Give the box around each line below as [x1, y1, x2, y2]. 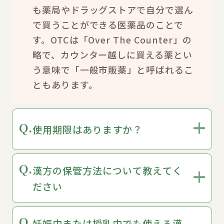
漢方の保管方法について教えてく [32, 163, 182, 178]
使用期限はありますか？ [32, 122, 142, 136]
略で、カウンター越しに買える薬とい [32, 48, 192, 61]
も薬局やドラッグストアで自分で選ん [32, 3, 193, 16]
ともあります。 [32, 78, 98, 91]
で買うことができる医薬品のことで [32, 18, 183, 31]
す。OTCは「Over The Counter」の [32, 33, 192, 46]
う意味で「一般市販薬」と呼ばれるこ [32, 63, 193, 76]
